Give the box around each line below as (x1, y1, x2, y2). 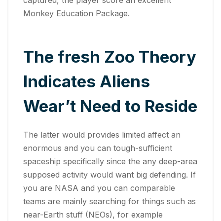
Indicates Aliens (23, 72, 150, 91)
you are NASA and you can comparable (23, 183, 175, 193)
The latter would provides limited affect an (23, 130, 181, 140)
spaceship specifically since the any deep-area (23, 156, 197, 166)
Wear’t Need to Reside (23, 96, 197, 116)
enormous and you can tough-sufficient (23, 143, 172, 153)
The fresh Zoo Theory (23, 47, 196, 67)
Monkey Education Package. (23, 8, 130, 18)
